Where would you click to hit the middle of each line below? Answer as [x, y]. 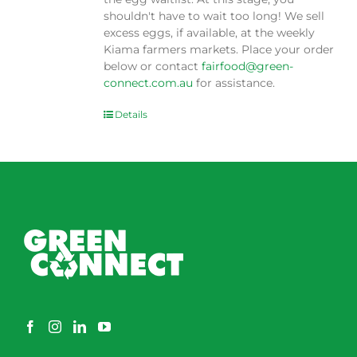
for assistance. [234, 83]
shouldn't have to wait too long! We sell [214, 16]
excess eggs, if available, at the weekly [210, 33]
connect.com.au [149, 83]
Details [131, 115]
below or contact [153, 67]
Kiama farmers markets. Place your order [219, 50]
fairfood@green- [248, 67]
